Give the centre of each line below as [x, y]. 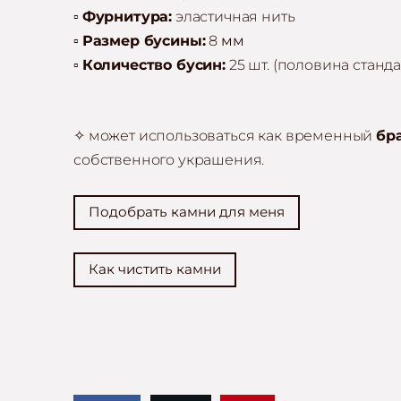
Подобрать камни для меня [187, 212]
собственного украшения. [169, 160]
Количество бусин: [154, 64]
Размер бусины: [144, 40]
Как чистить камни [155, 269]
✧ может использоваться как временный [225, 136]
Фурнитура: [127, 16]
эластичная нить [234, 16]
